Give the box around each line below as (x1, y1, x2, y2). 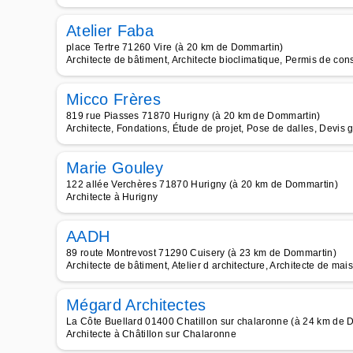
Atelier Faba (66, 22, 154, 39)
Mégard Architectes (66, 296, 206, 314)
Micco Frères (66, 91, 161, 108)
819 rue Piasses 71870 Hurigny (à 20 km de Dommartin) (66, 110, 321, 121)
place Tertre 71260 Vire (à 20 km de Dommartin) (66, 42, 284, 53)
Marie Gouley (66, 159, 163, 176)
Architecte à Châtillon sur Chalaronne (66, 329, 236, 340)
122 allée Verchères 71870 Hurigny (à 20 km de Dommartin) (66, 179, 338, 190)
